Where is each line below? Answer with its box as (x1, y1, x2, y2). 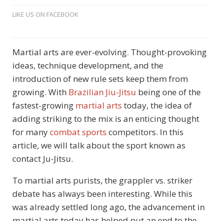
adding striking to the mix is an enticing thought (12, 113, 199, 125)
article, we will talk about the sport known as (12, 140, 185, 151)
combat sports (50, 126, 107, 138)
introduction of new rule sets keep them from (12, 73, 188, 85)
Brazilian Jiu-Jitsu (69, 86, 136, 98)
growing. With (12, 86, 69, 98)
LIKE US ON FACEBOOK (12, 10, 78, 19)
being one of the (136, 86, 201, 98)
